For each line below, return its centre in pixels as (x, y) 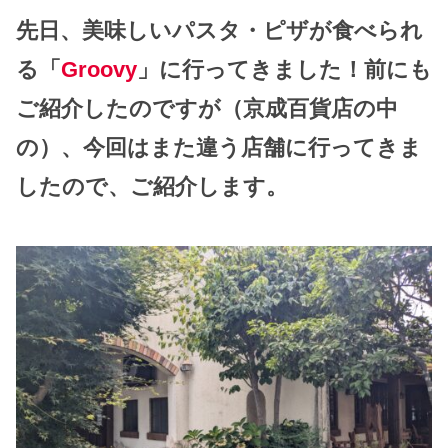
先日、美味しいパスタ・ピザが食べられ (219, 31)
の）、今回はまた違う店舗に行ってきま (219, 148)
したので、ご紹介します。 (152, 187)
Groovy (99, 70)
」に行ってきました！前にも (284, 70)
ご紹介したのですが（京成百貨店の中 (207, 109)
